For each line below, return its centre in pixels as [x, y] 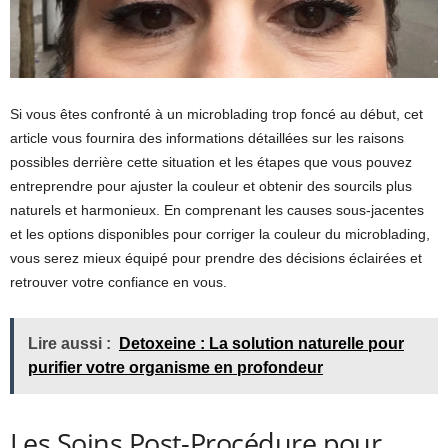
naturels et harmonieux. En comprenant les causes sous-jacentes [217, 209]
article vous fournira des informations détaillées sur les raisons [207, 137]
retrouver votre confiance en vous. [118, 281]
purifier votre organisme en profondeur [175, 367]
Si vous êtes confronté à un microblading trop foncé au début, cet [216, 113]
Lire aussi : [69, 343]
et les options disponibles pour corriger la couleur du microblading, [220, 233]
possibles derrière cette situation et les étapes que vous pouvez [211, 161]
